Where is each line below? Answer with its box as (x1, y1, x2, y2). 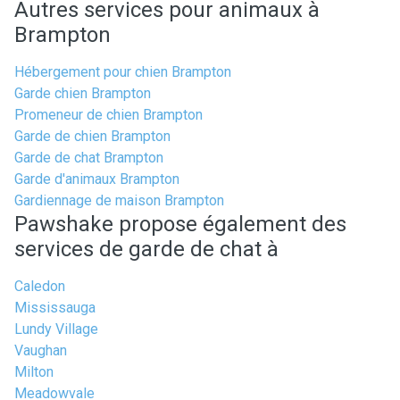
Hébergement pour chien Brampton (14, 63, 231, 80)
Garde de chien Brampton (14, 128, 171, 145)
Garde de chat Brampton (14, 149, 163, 166)
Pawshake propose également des (14, 212, 346, 237)
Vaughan (14, 342, 67, 359)
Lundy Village (14, 321, 98, 337)
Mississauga (14, 299, 96, 316)
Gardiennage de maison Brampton (14, 192, 224, 209)
